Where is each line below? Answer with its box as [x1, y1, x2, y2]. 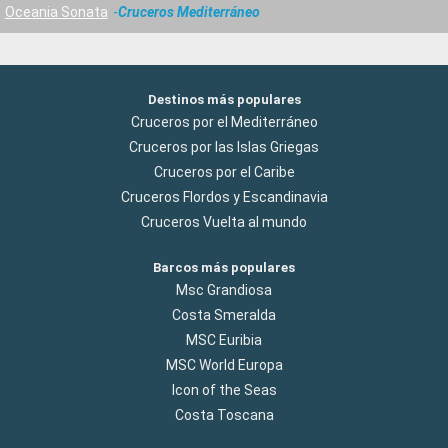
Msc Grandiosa [176, 282, 272, 299]
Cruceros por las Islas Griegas [129, 139, 319, 156]
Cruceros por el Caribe [153, 164, 295, 181]
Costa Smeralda [172, 307, 276, 324]
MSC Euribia [186, 332, 262, 349]
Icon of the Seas [171, 382, 277, 399]
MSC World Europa [165, 357, 283, 374]
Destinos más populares [147, 91, 301, 107]
